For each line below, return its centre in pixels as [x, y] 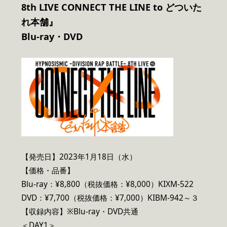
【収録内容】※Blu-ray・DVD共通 [80, 212]
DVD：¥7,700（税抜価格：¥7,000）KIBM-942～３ [110, 198]
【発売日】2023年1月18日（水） [79, 157]
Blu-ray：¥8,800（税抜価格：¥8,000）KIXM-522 [107, 184]
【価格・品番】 [48, 171]
